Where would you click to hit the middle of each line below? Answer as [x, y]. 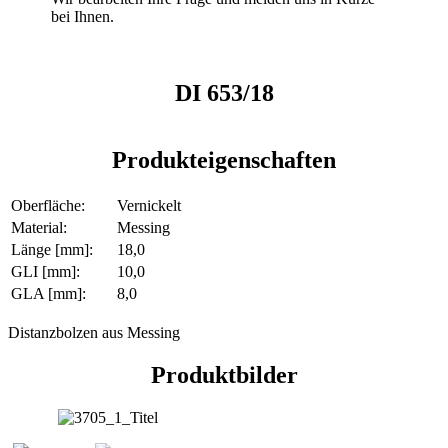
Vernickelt [149, 205]
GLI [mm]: [45, 271]
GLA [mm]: [48, 293]
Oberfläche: [48, 205]
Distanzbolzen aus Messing [94, 332]
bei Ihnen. [83, 17]
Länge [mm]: [52, 249]
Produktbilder [224, 374]
